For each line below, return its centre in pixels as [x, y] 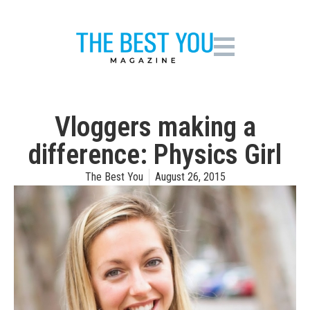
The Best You [114, 177]
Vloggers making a [155, 127]
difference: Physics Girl [155, 155]
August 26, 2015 [190, 177]
